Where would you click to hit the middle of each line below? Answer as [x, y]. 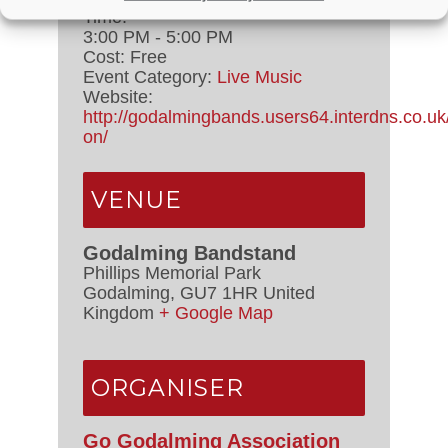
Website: [118, 96]
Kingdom [118, 312]
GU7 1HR [219, 292]
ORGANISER [167, 387]
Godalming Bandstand [189, 252]
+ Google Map [216, 312]
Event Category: [147, 76]
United [289, 292]
